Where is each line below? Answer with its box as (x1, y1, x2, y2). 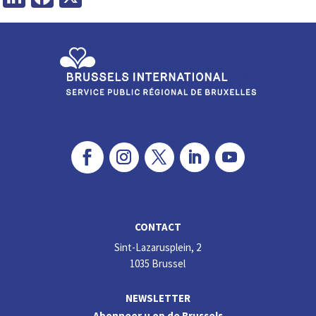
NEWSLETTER (125, 291, 190, 305)
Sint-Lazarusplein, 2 (114, 240, 202, 254)
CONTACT (134, 219, 181, 233)
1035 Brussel (130, 256, 186, 270)
